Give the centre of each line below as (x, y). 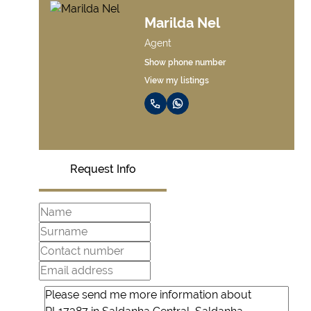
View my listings (177, 80)
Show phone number (185, 62)
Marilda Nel (182, 23)
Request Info (103, 169)
